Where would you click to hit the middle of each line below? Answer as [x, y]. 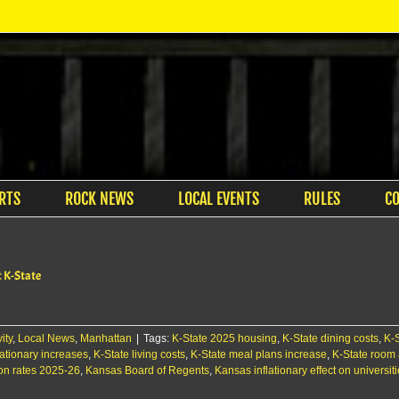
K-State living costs [139, 354]
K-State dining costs [330, 338]
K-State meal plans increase [259, 354]
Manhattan [106, 338]
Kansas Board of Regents [147, 370]
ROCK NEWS [99, 199]
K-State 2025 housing [224, 338]
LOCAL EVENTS [218, 199]
